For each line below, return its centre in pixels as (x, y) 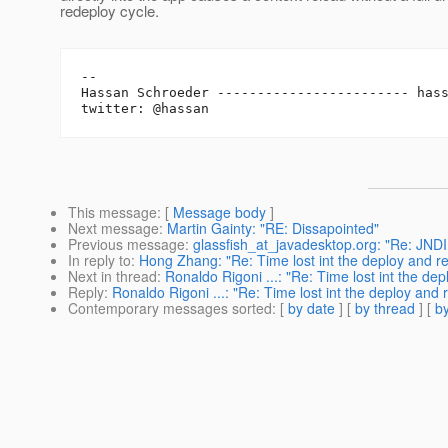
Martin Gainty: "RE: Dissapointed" (273, 228)
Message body (219, 212)
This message (112, 212)
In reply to (99, 260)
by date (311, 308)
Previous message (126, 244)
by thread (385, 308)
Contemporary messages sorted (170, 308)
